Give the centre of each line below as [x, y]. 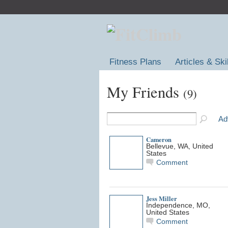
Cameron [159, 139]
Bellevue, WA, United [179, 146]
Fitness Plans [136, 62]
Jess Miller [161, 198]
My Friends [145, 92]
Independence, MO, [178, 205]
